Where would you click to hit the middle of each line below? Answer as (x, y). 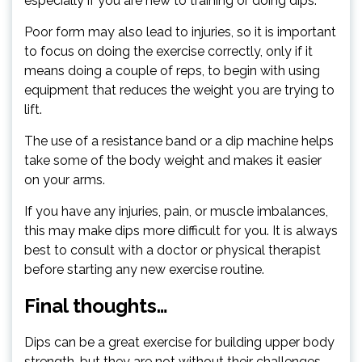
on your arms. (65, 180)
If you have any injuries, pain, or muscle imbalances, (176, 212)
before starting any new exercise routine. (144, 270)
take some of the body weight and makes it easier (173, 161)
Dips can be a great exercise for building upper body (179, 343)
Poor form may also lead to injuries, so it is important (180, 32)
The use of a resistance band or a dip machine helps (179, 141)
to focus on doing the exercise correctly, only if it (168, 52)
